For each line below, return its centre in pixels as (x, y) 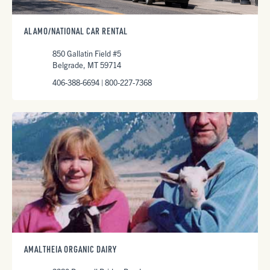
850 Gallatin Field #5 (86, 53)
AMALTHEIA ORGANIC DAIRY (71, 249)
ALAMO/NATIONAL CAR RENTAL (76, 31)
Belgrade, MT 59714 (86, 65)
